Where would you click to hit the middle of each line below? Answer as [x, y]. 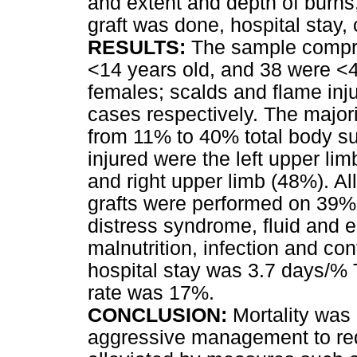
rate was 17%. [151, 292]
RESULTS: [137, 47]
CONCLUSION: [157, 315]
